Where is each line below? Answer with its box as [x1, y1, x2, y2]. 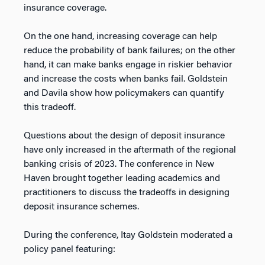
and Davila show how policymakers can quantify [24, 89, 224, 99]
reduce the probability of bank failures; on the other [24, 46, 235, 56]
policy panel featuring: [24, 245, 115, 255]
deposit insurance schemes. [24, 202, 139, 212]
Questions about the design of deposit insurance [24, 131, 225, 141]
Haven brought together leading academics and [24, 174, 220, 184]
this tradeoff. [24, 103, 76, 113]
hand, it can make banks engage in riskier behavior [24, 60, 232, 70]
